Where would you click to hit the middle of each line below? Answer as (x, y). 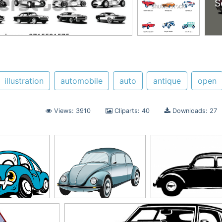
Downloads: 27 (194, 111)
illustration (24, 81)
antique (167, 81)
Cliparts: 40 (131, 111)
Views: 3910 (71, 111)
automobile (82, 81)
